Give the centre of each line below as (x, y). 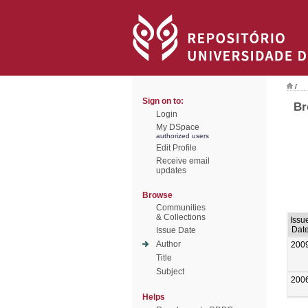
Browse (157, 195)
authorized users (183, 136)
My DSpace (178, 127)
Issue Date (176, 230)
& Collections (181, 217)
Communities (181, 208)
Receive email (183, 161)
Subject (170, 272)
